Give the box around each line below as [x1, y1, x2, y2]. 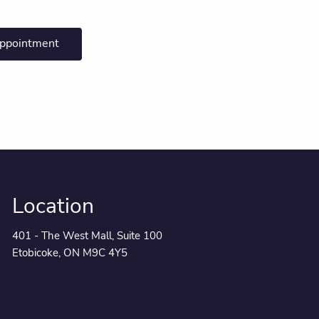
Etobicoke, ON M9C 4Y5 [12, 245, 127, 260]
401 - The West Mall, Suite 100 [12, 228, 162, 243]
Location [12, 191, 94, 221]
